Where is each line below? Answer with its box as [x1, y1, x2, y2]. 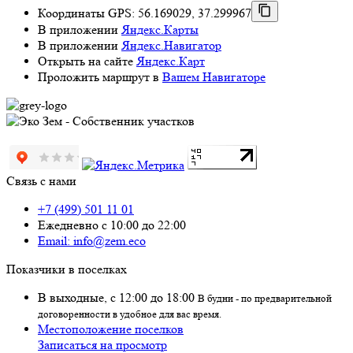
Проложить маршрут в [38, 69, 162, 84]
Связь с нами [6, 173, 76, 188]
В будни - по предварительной [198, 292, 332, 304]
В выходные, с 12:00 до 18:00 [38, 289, 198, 305]
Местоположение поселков [38, 321, 184, 336]
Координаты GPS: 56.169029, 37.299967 [38, 5, 251, 20]
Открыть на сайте [38, 53, 136, 69]
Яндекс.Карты [121, 21, 199, 37]
